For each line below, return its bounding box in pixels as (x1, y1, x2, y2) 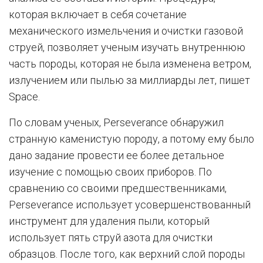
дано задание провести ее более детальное (9, 149, 224, 161)
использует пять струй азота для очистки (9, 231, 213, 244)
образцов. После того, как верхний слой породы (9, 247, 245, 260)
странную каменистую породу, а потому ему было (9, 132, 254, 145)
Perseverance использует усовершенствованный (9, 198, 251, 211)
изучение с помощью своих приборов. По (9, 165, 212, 178)
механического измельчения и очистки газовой (9, 24, 243, 37)
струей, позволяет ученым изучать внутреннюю (9, 41, 245, 53)
